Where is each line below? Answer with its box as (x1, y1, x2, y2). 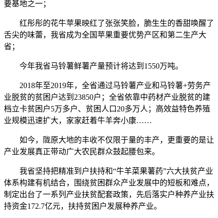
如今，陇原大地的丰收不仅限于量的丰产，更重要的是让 (4, 136, 214, 144)
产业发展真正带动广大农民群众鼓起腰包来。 (4, 147, 160, 156)
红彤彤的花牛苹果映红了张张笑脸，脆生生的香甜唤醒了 (4, 19, 214, 27)
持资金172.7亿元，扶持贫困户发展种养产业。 (4, 202, 162, 210)
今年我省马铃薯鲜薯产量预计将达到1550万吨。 (4, 62, 183, 70)
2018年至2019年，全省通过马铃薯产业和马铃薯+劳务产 (4, 81, 211, 90)
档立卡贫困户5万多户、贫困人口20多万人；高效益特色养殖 (4, 105, 210, 113)
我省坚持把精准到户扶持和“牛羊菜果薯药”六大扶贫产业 (4, 167, 213, 175)
